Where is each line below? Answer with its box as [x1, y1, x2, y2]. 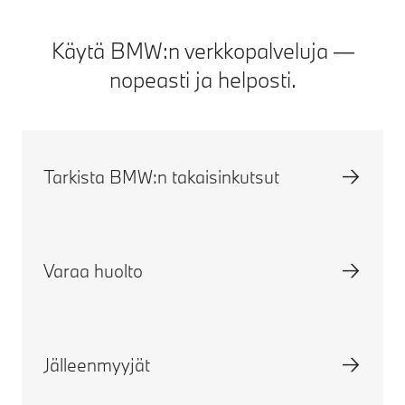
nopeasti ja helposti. [108, 65, 297, 93]
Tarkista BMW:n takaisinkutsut [43, 165, 279, 188]
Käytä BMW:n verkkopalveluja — [51, 36, 354, 64]
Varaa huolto [43, 259, 143, 282]
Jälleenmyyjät [43, 353, 150, 376]
